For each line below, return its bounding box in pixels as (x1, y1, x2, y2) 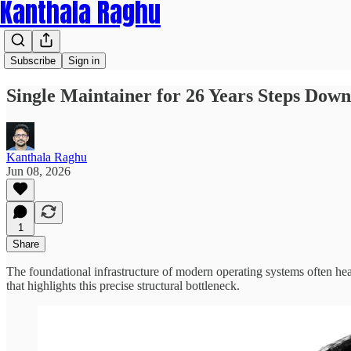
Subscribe (10, 55, 56, 67)
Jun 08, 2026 (6, 164, 71, 178)
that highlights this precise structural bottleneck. (6, 278, 240, 292)
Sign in (68, 55, 100, 67)
